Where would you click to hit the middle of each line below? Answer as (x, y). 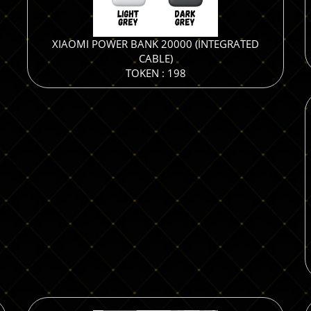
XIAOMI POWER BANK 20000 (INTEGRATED (155, 44)
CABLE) (155, 58)
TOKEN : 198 (155, 73)
